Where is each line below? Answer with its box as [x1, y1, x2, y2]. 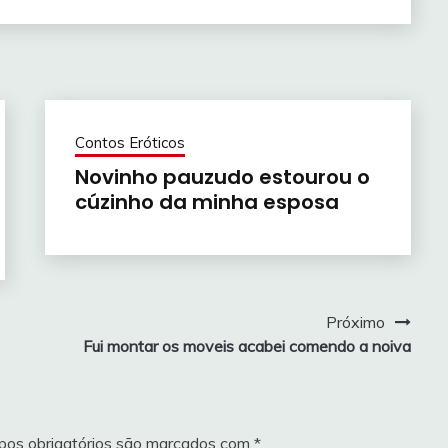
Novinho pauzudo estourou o [74, 162, 370, 191]
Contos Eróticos [74, 132, 185, 152]
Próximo [325, 311, 385, 332]
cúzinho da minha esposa [74, 187, 339, 216]
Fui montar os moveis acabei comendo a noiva [82, 335, 411, 356]
